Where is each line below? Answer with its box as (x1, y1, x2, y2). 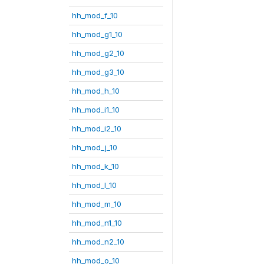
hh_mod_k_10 (72, 161, 119, 171)
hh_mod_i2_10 (72, 124, 121, 133)
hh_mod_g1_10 (72, 29, 123, 39)
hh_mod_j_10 (72, 143, 117, 152)
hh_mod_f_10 (72, 11, 118, 20)
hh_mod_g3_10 (72, 67, 124, 77)
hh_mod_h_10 (72, 86, 120, 95)
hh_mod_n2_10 (72, 237, 124, 246)
